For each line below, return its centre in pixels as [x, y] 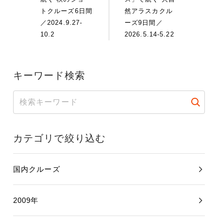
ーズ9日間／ [144, 22]
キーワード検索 [49, 75]
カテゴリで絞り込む [60, 138]
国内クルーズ [37, 169]
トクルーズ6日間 [66, 11]
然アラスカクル [149, 11]
